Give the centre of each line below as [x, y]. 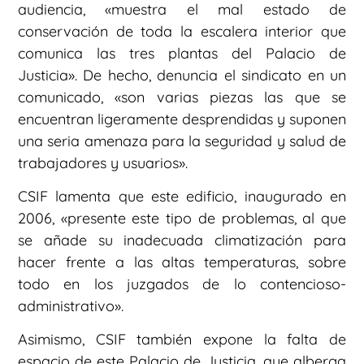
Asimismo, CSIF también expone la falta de [182, 340]
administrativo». [71, 305]
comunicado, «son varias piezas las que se [182, 97]
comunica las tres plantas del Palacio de [182, 53]
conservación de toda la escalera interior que [182, 31]
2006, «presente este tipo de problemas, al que [182, 218]
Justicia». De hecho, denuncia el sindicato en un [182, 75]
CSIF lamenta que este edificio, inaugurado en [182, 196]
